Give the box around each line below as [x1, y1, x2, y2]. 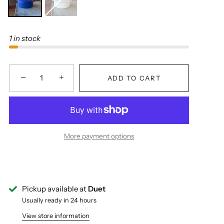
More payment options [64, 132, 134, 140]
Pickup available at [22, 184, 88, 193]
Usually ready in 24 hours [22, 196, 96, 204]
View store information [22, 211, 89, 219]
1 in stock [9, 33, 40, 43]
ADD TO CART [107, 73, 161, 82]
